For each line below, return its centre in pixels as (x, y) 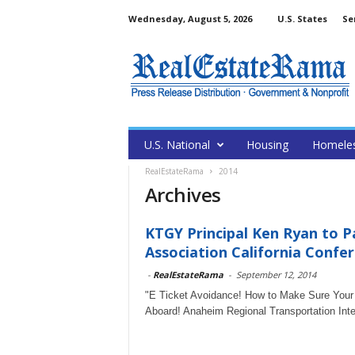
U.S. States (302, 19)
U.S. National (177, 145)
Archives (183, 195)
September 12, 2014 (276, 275)
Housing (267, 145)
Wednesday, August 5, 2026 (190, 19)
